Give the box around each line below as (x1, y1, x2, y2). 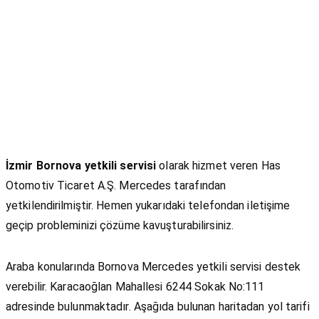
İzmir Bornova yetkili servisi (6, 159, 157, 173)
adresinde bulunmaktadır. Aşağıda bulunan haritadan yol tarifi (6, 300, 310, 314)
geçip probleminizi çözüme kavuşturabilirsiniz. (6, 219, 234, 233)
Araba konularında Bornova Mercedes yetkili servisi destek (6, 260, 301, 274)
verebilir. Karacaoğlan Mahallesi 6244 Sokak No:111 (6, 280, 265, 294)
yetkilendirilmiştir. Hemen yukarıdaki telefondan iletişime (6, 199, 291, 213)
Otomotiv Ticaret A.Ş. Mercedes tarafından (6, 179, 226, 193)
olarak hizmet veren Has (156, 159, 281, 173)
